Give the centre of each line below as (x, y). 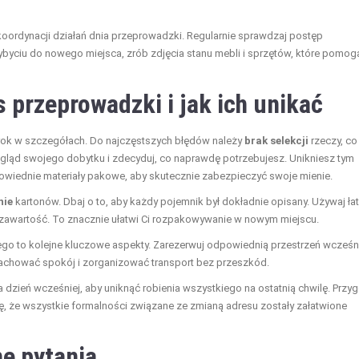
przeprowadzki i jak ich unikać (167, 105)
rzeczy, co (333, 141)
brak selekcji (276, 141)
